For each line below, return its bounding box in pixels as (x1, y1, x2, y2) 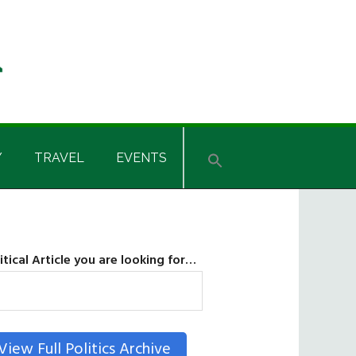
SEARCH (216, 283, 269, 299)
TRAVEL (34, 149, 84, 165)
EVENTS (116, 149, 167, 165)
